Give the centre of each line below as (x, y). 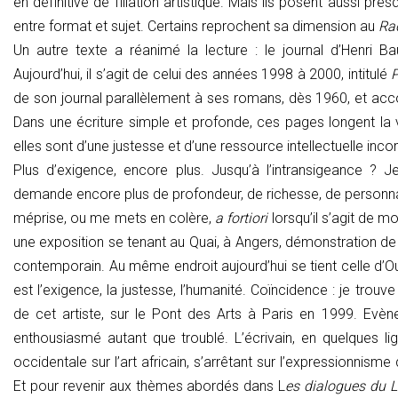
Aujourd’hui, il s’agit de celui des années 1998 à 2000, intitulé (202, 74)
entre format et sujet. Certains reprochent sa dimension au (196, 26)
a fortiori (242, 218)
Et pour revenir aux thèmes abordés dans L (150, 386)
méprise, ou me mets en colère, (115, 218)
